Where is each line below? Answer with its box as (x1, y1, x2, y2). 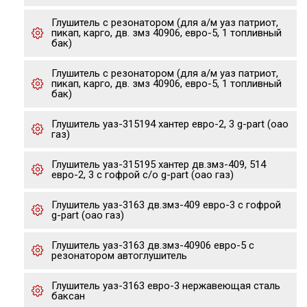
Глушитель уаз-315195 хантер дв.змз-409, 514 (51, 158, 266, 171)
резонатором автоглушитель (51, 249, 187, 262)
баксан (51, 290, 85, 302)
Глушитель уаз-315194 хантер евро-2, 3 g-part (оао (51, 118, 288, 130)
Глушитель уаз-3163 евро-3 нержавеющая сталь (51, 280, 280, 292)
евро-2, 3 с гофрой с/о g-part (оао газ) (51, 169, 234, 181)
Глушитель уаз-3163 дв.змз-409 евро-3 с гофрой (51, 199, 281, 211)
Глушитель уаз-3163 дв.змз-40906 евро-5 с (51, 239, 254, 251)
